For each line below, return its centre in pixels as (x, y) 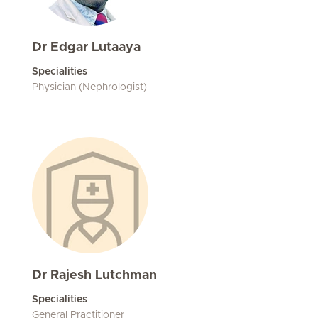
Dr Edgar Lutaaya (86, 48)
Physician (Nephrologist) (89, 87)
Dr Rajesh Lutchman (94, 275)
